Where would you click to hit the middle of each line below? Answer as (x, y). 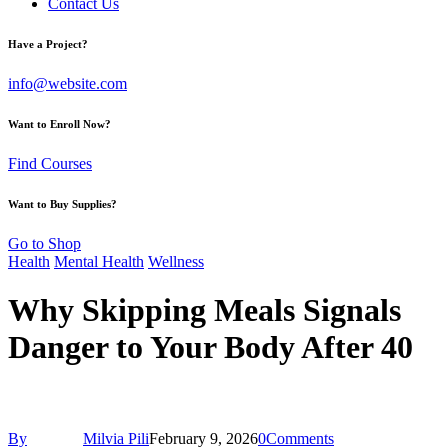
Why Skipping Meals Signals (204, 310)
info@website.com (67, 83)
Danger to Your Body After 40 (210, 347)
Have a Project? (48, 43)
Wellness (176, 261)
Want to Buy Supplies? (62, 203)
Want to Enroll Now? (59, 123)
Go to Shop (44, 243)
